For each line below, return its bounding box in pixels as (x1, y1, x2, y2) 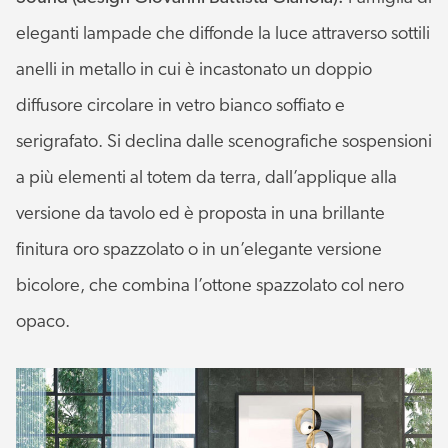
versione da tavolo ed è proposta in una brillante (16, 204, 385, 224)
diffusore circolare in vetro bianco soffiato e (16, 96, 345, 116)
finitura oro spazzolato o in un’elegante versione (16, 240, 382, 260)
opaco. (16, 312, 70, 332)
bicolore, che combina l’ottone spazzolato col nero (16, 276, 404, 296)
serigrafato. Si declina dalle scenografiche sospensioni (16, 132, 432, 152)
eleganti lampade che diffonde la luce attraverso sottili (16, 24, 430, 44)
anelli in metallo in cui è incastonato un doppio (16, 60, 372, 80)
